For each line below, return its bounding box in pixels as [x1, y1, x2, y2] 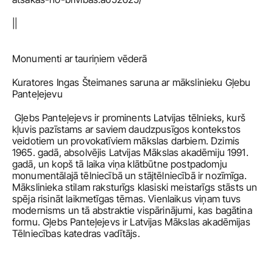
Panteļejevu [12, 88, 63, 100]
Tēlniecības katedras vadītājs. [12, 227, 140, 239]
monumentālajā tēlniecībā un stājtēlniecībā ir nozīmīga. [12, 169, 247, 182]
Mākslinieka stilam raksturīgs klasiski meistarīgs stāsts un [12, 181, 258, 193]
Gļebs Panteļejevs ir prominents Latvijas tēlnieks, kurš [12, 112, 246, 124]
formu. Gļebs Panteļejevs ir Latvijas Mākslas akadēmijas [12, 216, 250, 228]
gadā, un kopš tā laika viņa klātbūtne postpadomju [12, 158, 227, 170]
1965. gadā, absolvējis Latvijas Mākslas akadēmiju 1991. [12, 146, 249, 158]
